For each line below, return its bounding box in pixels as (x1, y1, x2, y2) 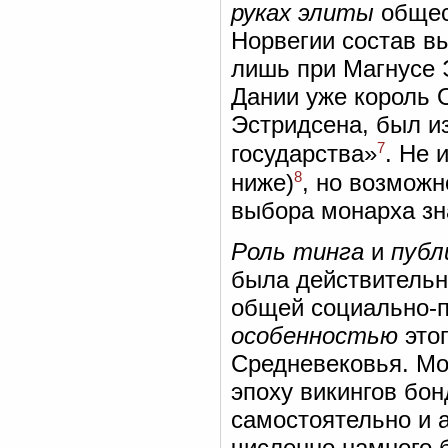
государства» (231, 139, 377, 167)
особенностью (231, 321, 398, 349)
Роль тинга (231, 237, 364, 265)
